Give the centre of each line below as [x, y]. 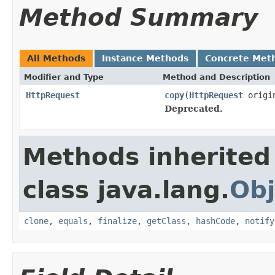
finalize [117, 221]
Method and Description [216, 77]
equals [73, 221]
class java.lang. [126, 190]
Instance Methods [145, 58]
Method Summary [138, 17]
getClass [166, 221]
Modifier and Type [64, 77]
